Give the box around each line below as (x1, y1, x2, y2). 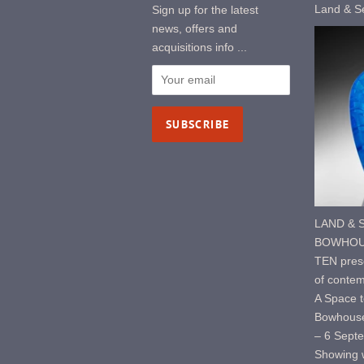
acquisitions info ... (152, 41, 247, 54)
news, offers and (152, 23, 237, 35)
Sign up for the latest (152, 4, 258, 16)
